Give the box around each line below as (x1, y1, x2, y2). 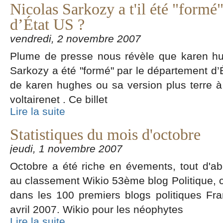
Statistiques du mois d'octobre (10, 126, 201, 143)
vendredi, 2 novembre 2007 (10, 33, 141, 44)
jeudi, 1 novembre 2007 (10, 143, 122, 154)
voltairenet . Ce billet (10, 94, 108, 105)
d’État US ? (10, 16, 85, 33)
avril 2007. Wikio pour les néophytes (10, 204, 183, 215)
